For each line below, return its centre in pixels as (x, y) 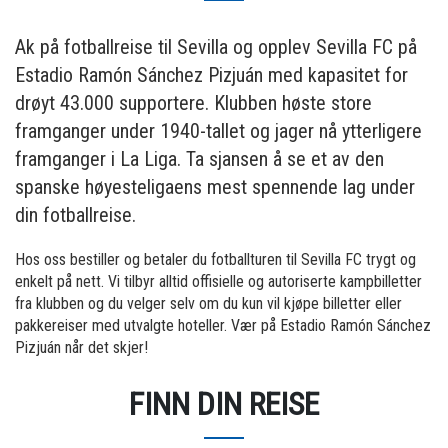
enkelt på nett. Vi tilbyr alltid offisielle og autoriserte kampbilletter (218, 281)
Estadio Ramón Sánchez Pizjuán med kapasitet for (211, 74)
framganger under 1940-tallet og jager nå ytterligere (218, 130)
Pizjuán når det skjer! (81, 347)
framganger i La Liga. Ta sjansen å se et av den (199, 158)
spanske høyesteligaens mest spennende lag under (215, 186)
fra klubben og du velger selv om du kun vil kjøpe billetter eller (208, 303)
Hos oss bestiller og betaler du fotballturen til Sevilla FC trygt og (215, 259)
